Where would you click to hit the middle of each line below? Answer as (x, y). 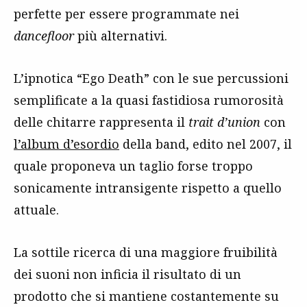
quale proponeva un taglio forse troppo (133, 166)
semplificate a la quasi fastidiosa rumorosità (149, 100)
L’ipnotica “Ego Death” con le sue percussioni (151, 78)
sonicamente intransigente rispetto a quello (148, 188)
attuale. (36, 210)
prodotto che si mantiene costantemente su (146, 296)
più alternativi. (121, 36)
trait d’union (224, 122)
